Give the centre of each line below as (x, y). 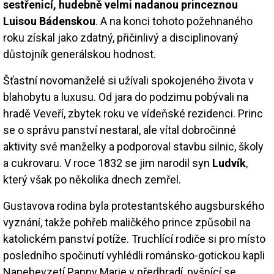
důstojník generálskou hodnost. (80, 54)
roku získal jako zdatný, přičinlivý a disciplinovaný (121, 37)
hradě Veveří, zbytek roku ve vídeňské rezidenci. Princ (133, 113)
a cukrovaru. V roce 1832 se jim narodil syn (108, 163)
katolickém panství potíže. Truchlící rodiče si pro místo (134, 239)
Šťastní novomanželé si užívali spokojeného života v (128, 80)
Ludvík (229, 163)
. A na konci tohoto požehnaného (174, 21)
